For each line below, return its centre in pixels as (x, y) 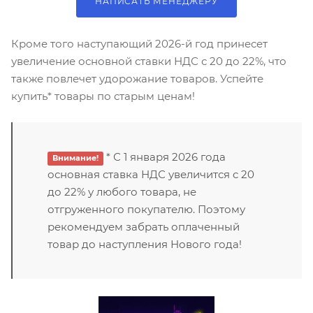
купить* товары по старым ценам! (103, 96)
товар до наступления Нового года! (145, 245)
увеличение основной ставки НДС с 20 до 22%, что (149, 61)
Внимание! (75, 158)
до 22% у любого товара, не (122, 192)
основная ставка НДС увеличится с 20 (151, 175)
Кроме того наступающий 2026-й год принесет (139, 44)
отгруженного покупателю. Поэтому (146, 210)
